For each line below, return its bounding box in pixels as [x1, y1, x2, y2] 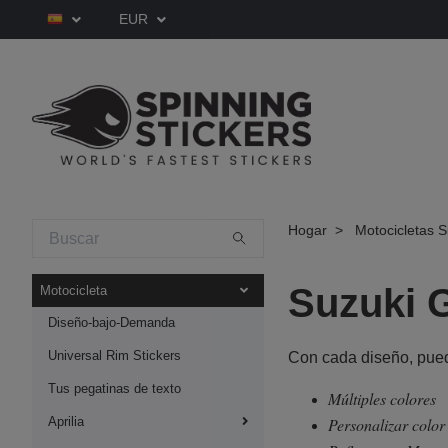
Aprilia [48, 413, 84, 429]
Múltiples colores [328, 388, 441, 410]
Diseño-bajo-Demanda [48, 315, 175, 331]
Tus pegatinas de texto [48, 380, 181, 396]
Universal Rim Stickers [48, 348, 181, 364]
